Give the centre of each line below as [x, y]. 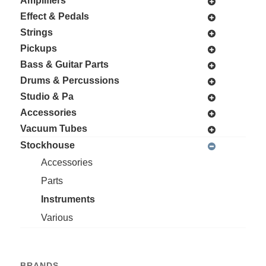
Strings [36, 33]
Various [57, 218]
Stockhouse [47, 145]
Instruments [68, 199]
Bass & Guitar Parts [64, 65]
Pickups [38, 49]
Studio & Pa [47, 97]
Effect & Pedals [54, 17]
